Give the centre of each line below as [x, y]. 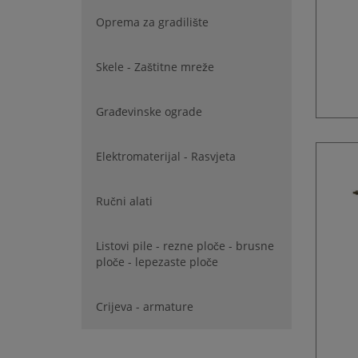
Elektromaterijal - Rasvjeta [166, 156]
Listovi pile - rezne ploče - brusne [185, 246]
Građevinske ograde [149, 111]
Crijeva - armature [145, 306]
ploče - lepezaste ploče [157, 262]
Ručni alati [124, 201]
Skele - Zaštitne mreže [155, 67]
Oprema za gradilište [152, 22]
